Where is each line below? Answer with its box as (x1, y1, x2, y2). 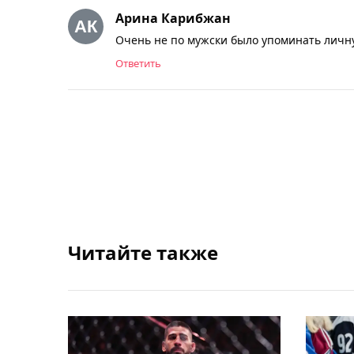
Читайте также (68, 239, 218, 265)
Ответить (115, 55, 161, 70)
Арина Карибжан (115, 9, 231, 27)
